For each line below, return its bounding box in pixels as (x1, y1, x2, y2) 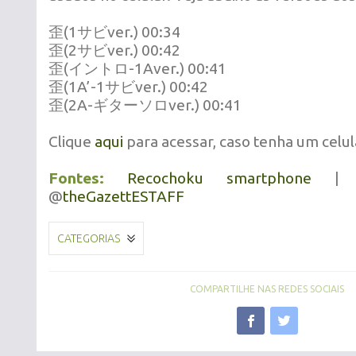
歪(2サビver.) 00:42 (48, 41, 180, 59)
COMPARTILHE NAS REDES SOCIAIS (190, 284, 344, 294)
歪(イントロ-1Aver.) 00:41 (48, 60, 226, 77)
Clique (48, 133, 95, 150)
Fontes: (48, 169, 104, 187)
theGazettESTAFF (63, 188, 184, 205)
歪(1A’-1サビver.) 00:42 (48, 78, 208, 95)
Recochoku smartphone (127, 169, 311, 187)
